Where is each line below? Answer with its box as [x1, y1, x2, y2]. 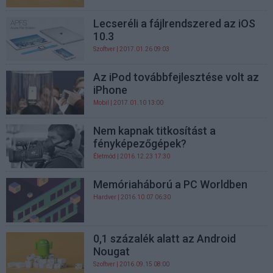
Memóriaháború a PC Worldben [93, 178, 248, 191]
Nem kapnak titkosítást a [93, 124, 216, 138]
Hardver [93, 194, 117, 201]
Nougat [93, 244, 130, 258]
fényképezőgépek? [93, 137, 187, 151]
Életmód [93, 153, 116, 160]
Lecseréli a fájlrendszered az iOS [93, 16, 256, 30]
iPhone [93, 83, 128, 96]
